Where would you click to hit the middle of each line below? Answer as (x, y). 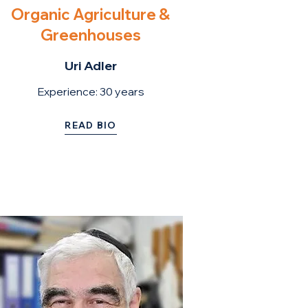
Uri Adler (90, 66)
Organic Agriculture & (90, 14)
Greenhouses (90, 35)
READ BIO (91, 125)
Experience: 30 (75, 91)
